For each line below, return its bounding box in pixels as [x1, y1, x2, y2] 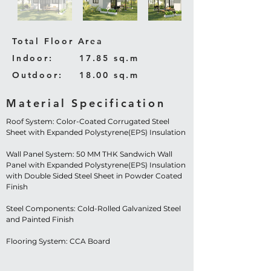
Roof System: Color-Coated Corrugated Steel [6, 117, 169, 126]
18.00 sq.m [79, 70, 139, 80]
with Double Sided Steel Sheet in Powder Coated [6, 171, 182, 180]
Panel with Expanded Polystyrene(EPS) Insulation [6, 160, 186, 169]
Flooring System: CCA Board [6, 237, 110, 246]
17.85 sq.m [79, 53, 139, 64]
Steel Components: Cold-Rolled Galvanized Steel [6, 204, 181, 213]
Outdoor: [12, 70, 63, 80]
